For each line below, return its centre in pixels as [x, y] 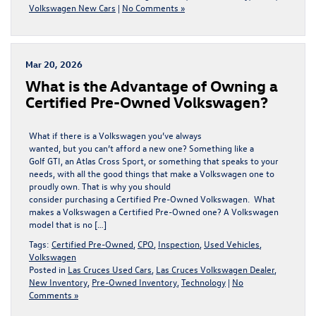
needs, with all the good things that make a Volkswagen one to [152, 173]
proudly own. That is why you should [100, 186]
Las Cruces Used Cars [110, 269]
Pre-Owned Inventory [134, 281]
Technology [203, 281]
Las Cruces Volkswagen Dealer [215, 269]
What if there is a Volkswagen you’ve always [115, 135]
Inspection [179, 243]
